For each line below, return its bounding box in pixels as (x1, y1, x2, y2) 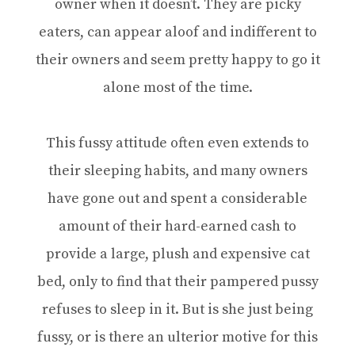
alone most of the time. (102, 78, 253, 97)
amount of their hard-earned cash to (59, 217, 296, 236)
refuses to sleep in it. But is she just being (42, 300, 313, 319)
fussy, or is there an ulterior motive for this (37, 328, 318, 347)
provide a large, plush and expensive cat (45, 245, 310, 264)
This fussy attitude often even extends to (46, 134, 309, 153)
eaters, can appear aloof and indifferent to (38, 23, 317, 42)
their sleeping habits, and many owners (48, 162, 307, 181)
